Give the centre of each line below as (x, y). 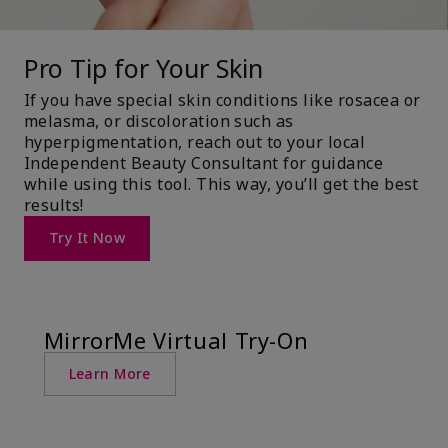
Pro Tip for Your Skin (143, 67)
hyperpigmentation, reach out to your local (195, 141)
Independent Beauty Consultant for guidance (204, 162)
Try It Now (87, 238)
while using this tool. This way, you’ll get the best (221, 183)
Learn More (109, 373)
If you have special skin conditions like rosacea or (222, 99)
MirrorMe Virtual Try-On (176, 340)
